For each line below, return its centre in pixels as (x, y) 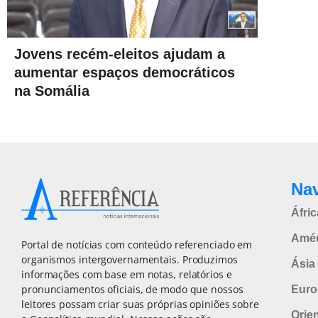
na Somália (52, 91)
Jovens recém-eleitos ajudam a (120, 54)
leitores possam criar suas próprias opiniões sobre (140, 304)
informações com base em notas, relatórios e (127, 274)
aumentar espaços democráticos (125, 73)
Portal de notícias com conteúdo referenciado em (137, 244)
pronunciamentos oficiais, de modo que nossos (132, 289)
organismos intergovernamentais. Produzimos (130, 259)
